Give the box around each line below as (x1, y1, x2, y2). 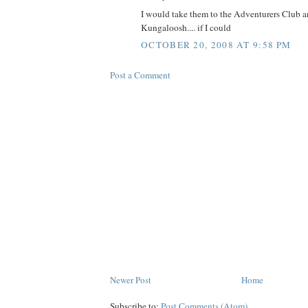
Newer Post (110, 274, 151, 287)
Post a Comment (110, 69, 170, 82)
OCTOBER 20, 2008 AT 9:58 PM (141, 38, 291, 52)
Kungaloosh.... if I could (141, 21, 231, 34)
